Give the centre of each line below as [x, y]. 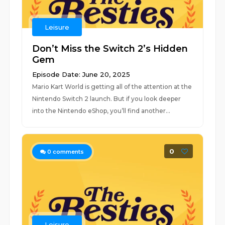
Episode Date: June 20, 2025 [81, 74]
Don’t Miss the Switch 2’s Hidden [110, 49]
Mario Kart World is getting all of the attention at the [112, 87]
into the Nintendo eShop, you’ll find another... [101, 111]
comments [68, 152]
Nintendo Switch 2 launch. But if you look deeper [107, 99]
